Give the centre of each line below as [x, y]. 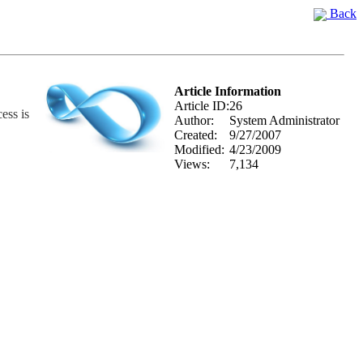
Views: [192, 164]
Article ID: [202, 106]
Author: [194, 120]
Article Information [228, 91]
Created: [196, 135]
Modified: [199, 149]
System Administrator [284, 120]
